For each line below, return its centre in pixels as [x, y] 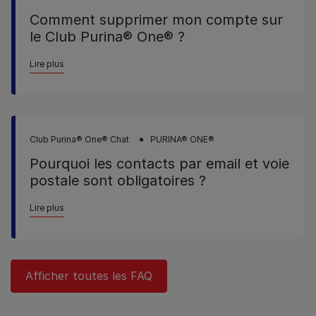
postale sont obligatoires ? [118, 181]
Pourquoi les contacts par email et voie [159, 164]
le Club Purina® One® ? [107, 37]
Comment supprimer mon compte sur [156, 20]
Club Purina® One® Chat [79, 140]
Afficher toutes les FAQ [89, 276]
